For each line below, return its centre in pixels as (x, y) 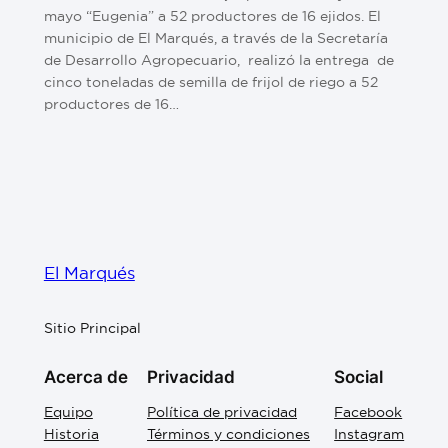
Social (359, 377)
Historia (71, 434)
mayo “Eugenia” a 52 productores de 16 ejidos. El (212, 16)
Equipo (68, 412)
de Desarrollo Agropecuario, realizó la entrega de (218, 60)
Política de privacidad (222, 412)
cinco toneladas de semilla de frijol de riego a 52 (210, 82)
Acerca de (85, 377)
